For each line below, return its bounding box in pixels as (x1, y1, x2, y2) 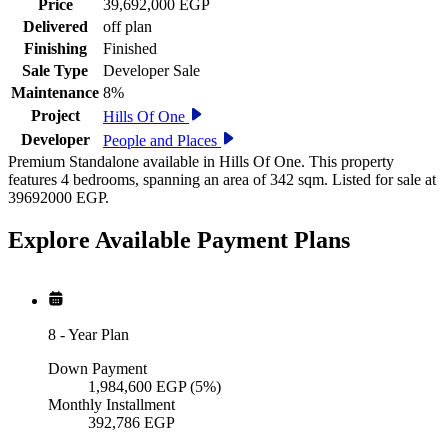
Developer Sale (103, 62, 200, 80)
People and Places (103, 132, 217, 150)
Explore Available (8, 227, 197, 254)
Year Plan (68, 326, 129, 344)
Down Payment (48, 360, 147, 378)
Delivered (22, 18, 88, 36)
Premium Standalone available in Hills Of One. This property (8, 153, 394, 171)
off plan (103, 18, 152, 36)
